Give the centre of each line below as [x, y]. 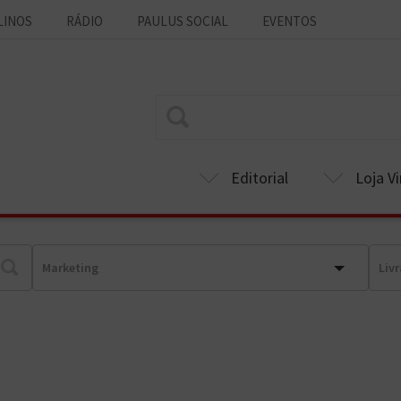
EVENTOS [290, 21]
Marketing [70, 268]
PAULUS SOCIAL [183, 21]
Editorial [260, 178]
